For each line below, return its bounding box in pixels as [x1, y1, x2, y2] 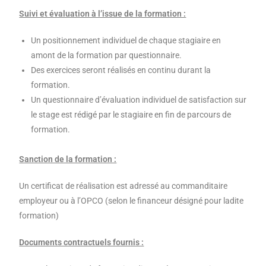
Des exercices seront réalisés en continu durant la [31, 65, 211, 75]
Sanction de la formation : [19, 154, 117, 164]
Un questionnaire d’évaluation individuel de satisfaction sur [31, 95, 247, 105]
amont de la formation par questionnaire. [31, 50, 182, 61]
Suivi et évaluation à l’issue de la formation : [19, 9, 186, 19]
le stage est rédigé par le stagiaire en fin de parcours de [31, 110, 232, 120]
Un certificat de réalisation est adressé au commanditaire [19, 181, 228, 191]
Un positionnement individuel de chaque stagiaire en [31, 36, 221, 46]
